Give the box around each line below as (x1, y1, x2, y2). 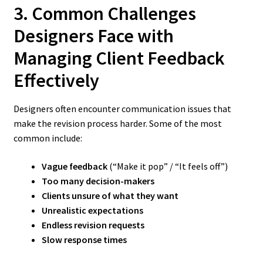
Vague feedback (41, 160, 107, 172)
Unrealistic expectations (41, 204, 143, 216)
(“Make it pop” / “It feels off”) (107, 160, 228, 172)
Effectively (13, 68, 99, 92)
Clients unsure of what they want (41, 189, 178, 201)
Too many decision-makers (41, 174, 154, 187)
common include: (13, 132, 82, 144)
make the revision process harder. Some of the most (13, 117, 222, 130)
